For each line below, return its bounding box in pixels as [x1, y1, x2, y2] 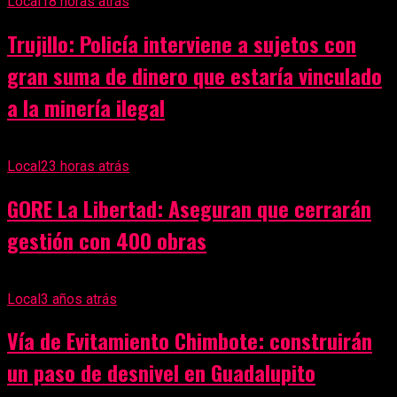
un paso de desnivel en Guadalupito [7, 356, 315, 389]
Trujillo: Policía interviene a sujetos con [7, 27, 356, 59]
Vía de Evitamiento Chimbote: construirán [7, 324, 372, 357]
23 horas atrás [41, 157, 129, 175]
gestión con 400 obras [7, 223, 206, 256]
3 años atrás [41, 290, 117, 307]
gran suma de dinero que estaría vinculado [7, 58, 382, 91]
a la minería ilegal [7, 90, 165, 123]
